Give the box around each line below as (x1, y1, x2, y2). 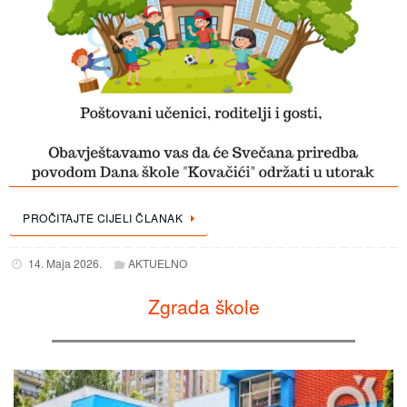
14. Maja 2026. (27, 255, 102, 271)
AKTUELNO (128, 255, 188, 271)
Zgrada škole (147, 293, 260, 320)
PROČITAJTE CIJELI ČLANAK (23, 209, 183, 225)
